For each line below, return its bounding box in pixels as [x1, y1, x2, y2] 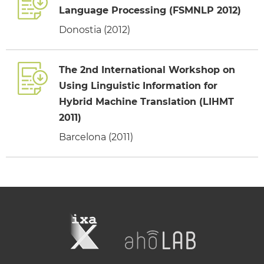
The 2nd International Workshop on [59, 64, 235, 75]
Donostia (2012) [59, 24, 130, 35]
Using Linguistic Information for [59, 80, 217, 91]
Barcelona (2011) [59, 131, 133, 143]
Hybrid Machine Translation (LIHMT [59, 95, 234, 107]
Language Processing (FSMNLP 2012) [59, 4, 241, 16]
